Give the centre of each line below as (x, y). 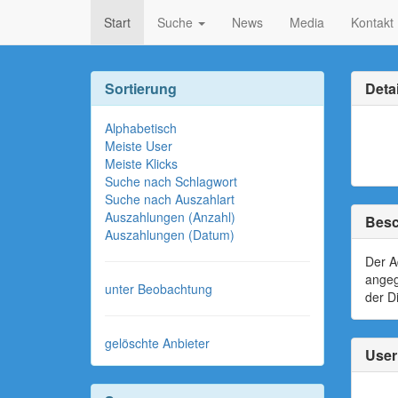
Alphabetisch (141, 128)
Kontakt (372, 22)
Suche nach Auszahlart (170, 199)
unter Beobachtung (159, 289)
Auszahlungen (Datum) (170, 235)
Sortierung (141, 88)
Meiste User (139, 146)
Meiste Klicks (141, 163)
